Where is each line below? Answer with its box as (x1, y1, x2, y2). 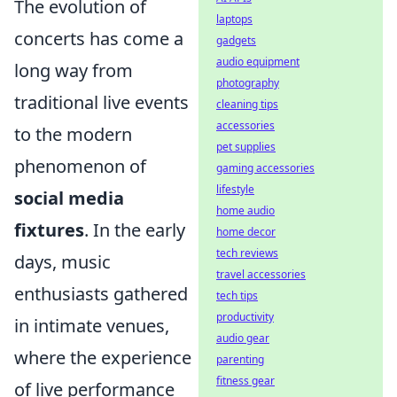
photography (216, 75, 279, 90)
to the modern (14, 121, 132, 146)
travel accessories (216, 267, 306, 282)
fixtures (14, 217, 84, 242)
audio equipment (216, 54, 300, 69)
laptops (216, 12, 253, 27)
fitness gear (216, 373, 275, 388)
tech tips (216, 288, 258, 303)
